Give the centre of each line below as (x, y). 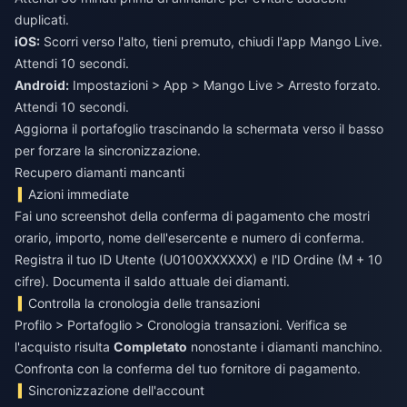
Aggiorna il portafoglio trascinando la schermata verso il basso (199, 129)
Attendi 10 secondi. (72, 107)
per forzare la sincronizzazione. (108, 151)
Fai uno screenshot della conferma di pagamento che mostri (192, 216)
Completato (150, 347)
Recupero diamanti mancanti (99, 173)
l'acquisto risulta (64, 347)
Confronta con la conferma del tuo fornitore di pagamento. (188, 369)
